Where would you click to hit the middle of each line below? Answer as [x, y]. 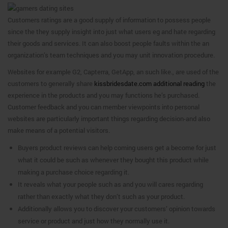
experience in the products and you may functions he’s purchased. [104, 95]
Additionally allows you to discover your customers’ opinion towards [117, 209]
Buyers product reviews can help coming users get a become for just [117, 148]
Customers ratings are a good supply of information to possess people [109, 20]
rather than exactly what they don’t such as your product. [101, 196]
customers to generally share [51, 83]
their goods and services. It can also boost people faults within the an [108, 43]
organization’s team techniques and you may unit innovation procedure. [111, 55]
